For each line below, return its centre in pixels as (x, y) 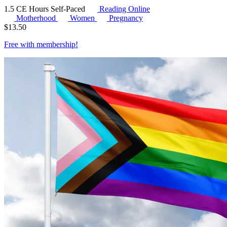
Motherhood (37, 18)
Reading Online (124, 9)
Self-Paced (69, 9)
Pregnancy (126, 18)
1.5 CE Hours (27, 9)
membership (56, 45)
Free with (20, 45)
